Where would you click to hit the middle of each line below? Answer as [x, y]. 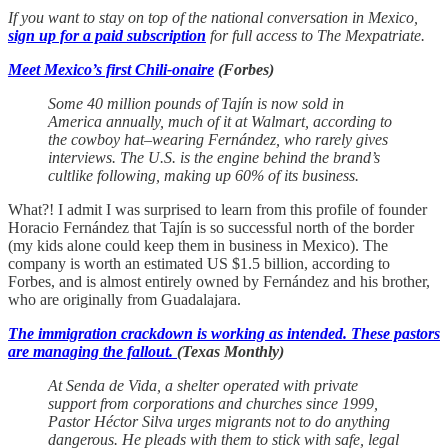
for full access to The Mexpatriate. [315, 36]
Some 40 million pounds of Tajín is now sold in [196, 104]
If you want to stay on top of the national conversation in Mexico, [213, 18]
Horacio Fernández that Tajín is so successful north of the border [211, 228]
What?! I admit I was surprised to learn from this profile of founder [217, 210]
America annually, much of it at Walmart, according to [220, 122]
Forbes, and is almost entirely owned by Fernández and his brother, [219, 282]
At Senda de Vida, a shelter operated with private [203, 386]
